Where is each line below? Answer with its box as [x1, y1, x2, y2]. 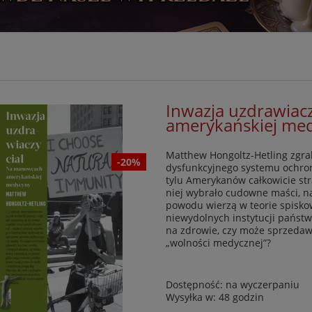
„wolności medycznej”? [166, 236, 272, 250]
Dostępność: [166, 278, 224, 292]
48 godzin [219, 290, 265, 304]
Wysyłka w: [166, 290, 217, 304]
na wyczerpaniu [226, 278, 300, 292]
